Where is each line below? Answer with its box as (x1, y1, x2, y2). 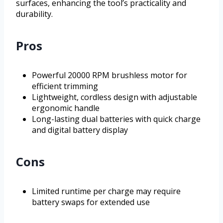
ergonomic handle (32, 103, 100, 114)
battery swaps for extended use (32, 197, 150, 208)
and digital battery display (32, 124, 128, 136)
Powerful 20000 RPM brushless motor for (32, 70, 187, 81)
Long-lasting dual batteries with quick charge (32, 113, 201, 125)
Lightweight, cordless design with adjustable (32, 92, 197, 103)
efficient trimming (32, 81, 98, 92)
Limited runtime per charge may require (32, 186, 181, 197)
